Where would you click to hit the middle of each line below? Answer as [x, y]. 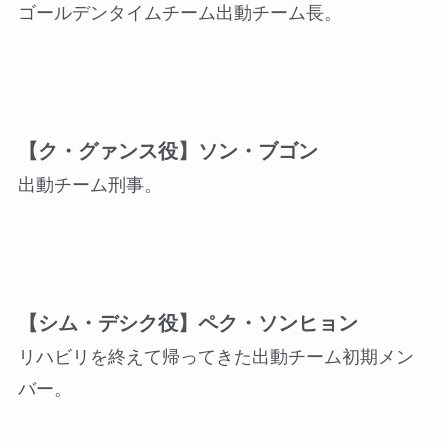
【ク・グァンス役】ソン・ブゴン [167, 150]
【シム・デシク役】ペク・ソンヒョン [187, 322]
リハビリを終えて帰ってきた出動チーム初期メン [215, 356]
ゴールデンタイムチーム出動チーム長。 [179, 13]
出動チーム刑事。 [89, 184]
